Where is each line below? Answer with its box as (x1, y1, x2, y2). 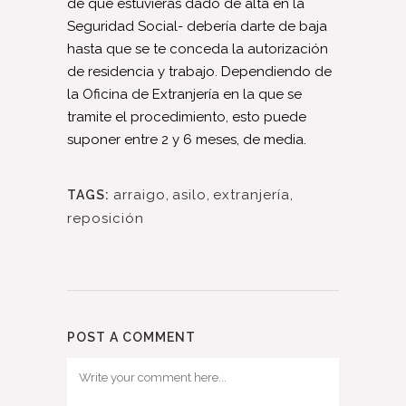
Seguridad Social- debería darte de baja (67, 17, 327, 34)
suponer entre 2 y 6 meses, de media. (67, 130, 306, 148)
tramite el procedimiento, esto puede (67, 108, 306, 125)
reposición (67, 209, 144, 227)
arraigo (113, 186, 166, 203)
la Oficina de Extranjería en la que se (67, 85, 302, 102)
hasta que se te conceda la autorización (67, 40, 328, 57)
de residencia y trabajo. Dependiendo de (67, 63, 332, 80)
